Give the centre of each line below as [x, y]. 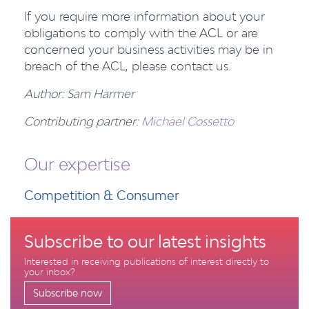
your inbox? [50, 272]
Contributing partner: [83, 121]
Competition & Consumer [102, 195]
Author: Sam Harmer [79, 93]
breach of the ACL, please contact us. [128, 66]
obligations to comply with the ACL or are [141, 33]
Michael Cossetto [188, 121]
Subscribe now [68, 293]
